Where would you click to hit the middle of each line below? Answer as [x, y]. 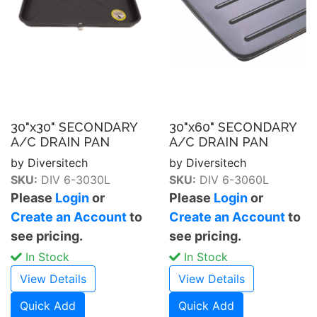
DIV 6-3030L [74, 179]
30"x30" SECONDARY [74, 127]
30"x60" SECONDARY [233, 127]
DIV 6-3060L [232, 179]
